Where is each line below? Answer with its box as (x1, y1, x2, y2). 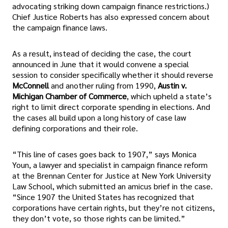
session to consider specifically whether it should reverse (12, 69, 213, 80)
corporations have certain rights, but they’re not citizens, (12, 202, 215, 213)
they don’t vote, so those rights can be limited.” (12, 213, 185, 224)
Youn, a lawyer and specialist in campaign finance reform (12, 159, 208, 170)
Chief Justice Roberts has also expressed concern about (12, 11, 210, 22)
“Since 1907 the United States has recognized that (12, 191, 194, 203)
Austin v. (158, 79, 187, 91)
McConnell (12, 79, 49, 91)
